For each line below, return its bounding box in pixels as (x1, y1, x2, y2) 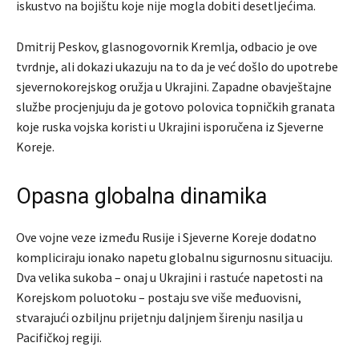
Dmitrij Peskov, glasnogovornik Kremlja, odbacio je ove (16, 38, 317, 55)
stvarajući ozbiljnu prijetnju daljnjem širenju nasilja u (16, 309, 303, 326)
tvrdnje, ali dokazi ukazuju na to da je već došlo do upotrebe (16, 58, 338, 75)
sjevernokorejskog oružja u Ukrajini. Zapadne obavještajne (16, 79, 332, 95)
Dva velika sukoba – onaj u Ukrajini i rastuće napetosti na (16, 269, 323, 286)
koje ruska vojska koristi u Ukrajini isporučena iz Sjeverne (16, 119, 324, 135)
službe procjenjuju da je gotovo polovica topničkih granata (16, 99, 335, 115)
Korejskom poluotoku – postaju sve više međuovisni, (16, 289, 301, 306)
